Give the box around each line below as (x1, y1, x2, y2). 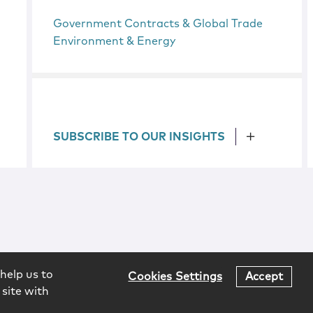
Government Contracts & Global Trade (53, 18, 263, 29)
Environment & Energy (53, 36, 177, 47)
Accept (245, 270, 283, 282)
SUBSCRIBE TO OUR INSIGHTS (53, 131, 226, 143)
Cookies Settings (128, 270, 223, 282)
